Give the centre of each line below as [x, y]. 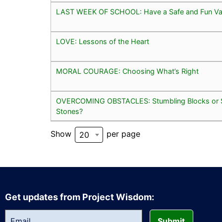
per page [122, 134]
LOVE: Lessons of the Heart [103, 41]
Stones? [69, 111]
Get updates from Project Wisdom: [80, 197]
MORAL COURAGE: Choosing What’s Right [127, 71]
